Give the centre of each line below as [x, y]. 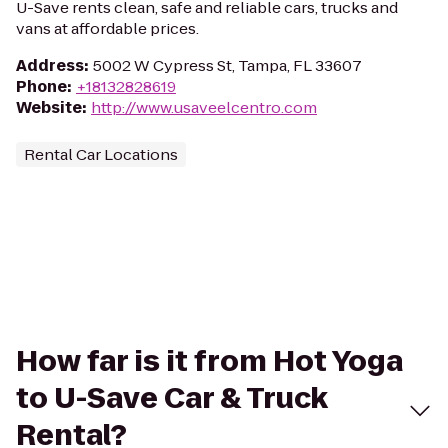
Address [50, 65]
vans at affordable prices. [107, 28]
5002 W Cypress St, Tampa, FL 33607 [227, 65]
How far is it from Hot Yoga [209, 361]
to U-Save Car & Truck [172, 398]
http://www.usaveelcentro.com [204, 107]
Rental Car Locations [101, 154]
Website [49, 107]
